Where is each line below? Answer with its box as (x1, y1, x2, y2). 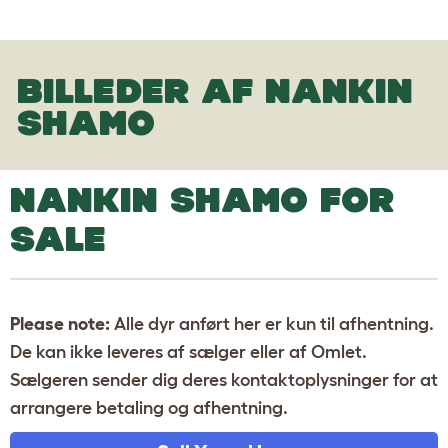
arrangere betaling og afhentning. (10, 397, 288, 418)
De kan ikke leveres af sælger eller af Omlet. (10, 341, 367, 362)
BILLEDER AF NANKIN (17, 70, 413, 110)
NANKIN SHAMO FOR (10, 179, 394, 219)
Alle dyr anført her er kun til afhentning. (110, 313, 434, 334)
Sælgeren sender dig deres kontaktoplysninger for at (10, 369, 438, 390)
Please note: (10, 313, 110, 334)
